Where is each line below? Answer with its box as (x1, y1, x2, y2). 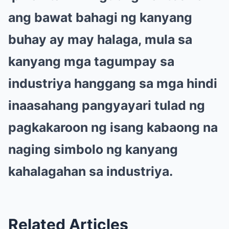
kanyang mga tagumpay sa (8, 53, 174, 69)
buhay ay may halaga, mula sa (8, 31, 192, 47)
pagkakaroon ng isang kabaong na (8, 119, 218, 135)
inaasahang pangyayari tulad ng (8, 97, 205, 113)
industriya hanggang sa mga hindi (8, 75, 217, 91)
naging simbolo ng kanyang (8, 141, 178, 157)
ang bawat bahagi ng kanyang (8, 9, 192, 25)
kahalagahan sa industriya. (8, 163, 173, 179)
